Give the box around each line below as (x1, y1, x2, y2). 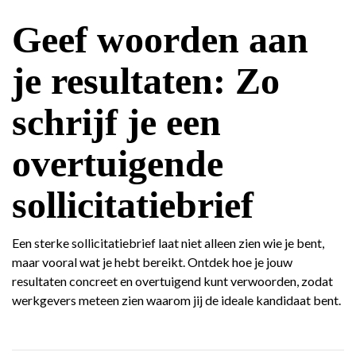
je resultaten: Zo (12, 60, 280, 102)
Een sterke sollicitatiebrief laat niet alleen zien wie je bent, (12, 235, 324, 250)
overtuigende (12, 142, 223, 184)
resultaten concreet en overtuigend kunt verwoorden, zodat (12, 273, 333, 288)
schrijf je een (12, 101, 221, 143)
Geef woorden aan (12, 18, 308, 60)
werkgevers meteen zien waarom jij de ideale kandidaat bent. (12, 292, 341, 308)
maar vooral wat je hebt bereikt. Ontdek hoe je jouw (12, 254, 292, 269)
